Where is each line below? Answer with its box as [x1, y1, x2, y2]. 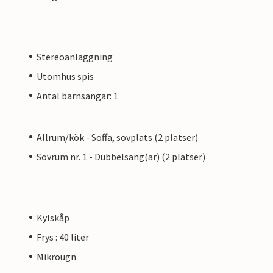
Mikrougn [37, 250, 76, 263]
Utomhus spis [37, 69, 94, 82]
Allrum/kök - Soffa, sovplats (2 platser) [37, 130, 198, 143]
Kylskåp [37, 211, 69, 224]
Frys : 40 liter [37, 230, 89, 243]
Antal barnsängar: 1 [37, 89, 118, 102]
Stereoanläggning [37, 50, 113, 63]
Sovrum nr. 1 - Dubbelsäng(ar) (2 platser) [37, 150, 205, 163]
